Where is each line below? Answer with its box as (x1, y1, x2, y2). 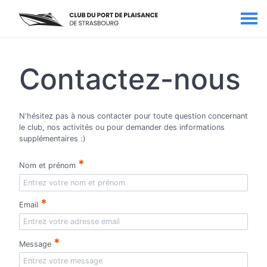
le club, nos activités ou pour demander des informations (19, 123, 225, 132)
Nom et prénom (19, 160, 78, 170)
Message (19, 239, 54, 249)
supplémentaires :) (19, 134, 86, 143)
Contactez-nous (19, 61, 241, 97)
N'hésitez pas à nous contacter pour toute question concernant (19, 111, 248, 120)
